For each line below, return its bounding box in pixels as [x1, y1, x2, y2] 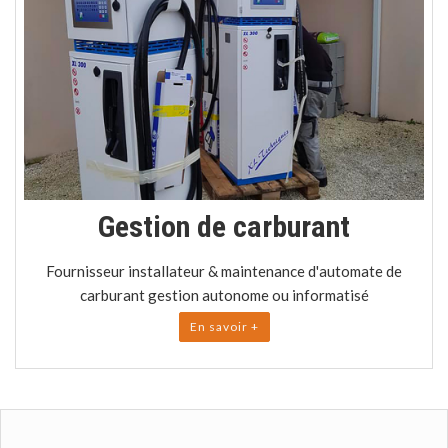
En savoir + [189, 318, 259, 334]
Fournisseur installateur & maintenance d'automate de [46, 261, 402, 280]
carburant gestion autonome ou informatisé [79, 285, 369, 304]
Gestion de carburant [98, 208, 350, 244]
